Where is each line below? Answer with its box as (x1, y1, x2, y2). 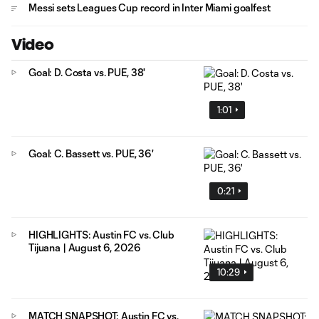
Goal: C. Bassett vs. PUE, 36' (28, 147, 154, 159)
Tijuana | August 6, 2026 (28, 241, 141, 253)
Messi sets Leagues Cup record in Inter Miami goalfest (28, 1, 271, 14)
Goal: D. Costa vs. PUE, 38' (28, 66, 146, 78)
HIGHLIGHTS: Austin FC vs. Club (28, 228, 174, 241)
